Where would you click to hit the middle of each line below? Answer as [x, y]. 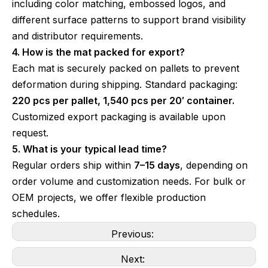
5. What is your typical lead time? [89, 149]
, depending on [214, 165]
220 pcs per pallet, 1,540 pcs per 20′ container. [123, 100]
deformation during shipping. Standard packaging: [125, 84]
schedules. [36, 214]
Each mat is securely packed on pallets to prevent [126, 68]
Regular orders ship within [73, 165]
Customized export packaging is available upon [119, 117]
